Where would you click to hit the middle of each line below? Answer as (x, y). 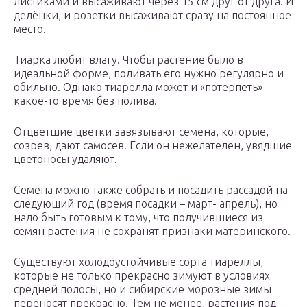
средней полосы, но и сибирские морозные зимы (143, 290)
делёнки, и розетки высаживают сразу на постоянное (152, 15)
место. (30, 29)
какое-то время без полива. (85, 101)
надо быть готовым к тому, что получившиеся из (138, 218)
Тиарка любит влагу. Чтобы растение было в (128, 60)
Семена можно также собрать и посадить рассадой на (151, 190)
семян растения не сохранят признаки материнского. (152, 231)
